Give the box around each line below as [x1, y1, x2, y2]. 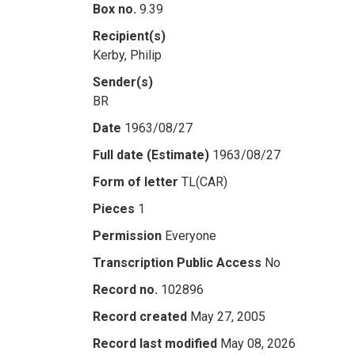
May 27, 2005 [190, 309, 265, 324]
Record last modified [93, 336, 217, 351]
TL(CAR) [181, 174, 227, 189]
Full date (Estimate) [93, 147, 209, 162]
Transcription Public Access [93, 255, 261, 270]
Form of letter [93, 174, 178, 189]
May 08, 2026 [220, 336, 296, 351]
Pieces [93, 201, 135, 216]
